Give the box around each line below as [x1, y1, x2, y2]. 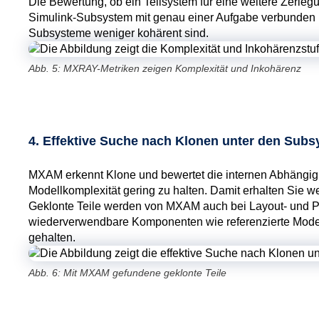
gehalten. [28, 231, 75, 244]
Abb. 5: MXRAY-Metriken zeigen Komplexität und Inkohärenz [28, 62, 301, 74]
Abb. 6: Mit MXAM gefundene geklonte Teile [28, 266, 226, 278]
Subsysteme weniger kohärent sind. [28, 26, 209, 39]
